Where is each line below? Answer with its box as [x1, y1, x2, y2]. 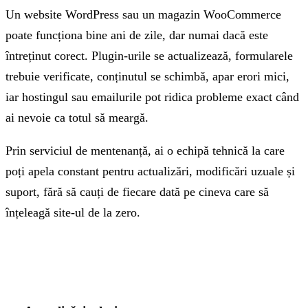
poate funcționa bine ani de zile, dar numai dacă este [5, 27, 268, 42]
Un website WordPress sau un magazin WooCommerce [5, 7, 281, 21]
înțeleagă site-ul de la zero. [5, 205, 140, 219]
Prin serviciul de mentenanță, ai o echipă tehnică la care [5, 143, 285, 157]
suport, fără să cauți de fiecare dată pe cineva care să [5, 184, 269, 199]
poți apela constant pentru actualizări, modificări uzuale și [5, 164, 295, 178]
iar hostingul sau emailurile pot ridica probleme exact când [5, 89, 299, 104]
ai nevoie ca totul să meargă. [5, 110, 148, 124]
